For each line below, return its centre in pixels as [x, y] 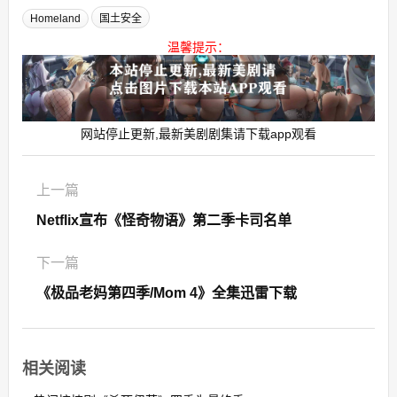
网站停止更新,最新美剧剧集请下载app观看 [198, 133]
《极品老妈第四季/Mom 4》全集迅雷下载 [166, 292]
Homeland [55, 19]
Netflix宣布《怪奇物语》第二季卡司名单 [163, 220]
